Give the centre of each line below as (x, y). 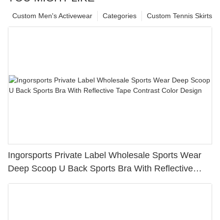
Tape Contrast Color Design (62, 182)
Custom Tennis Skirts (179, 16)
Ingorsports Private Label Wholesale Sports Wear (58, 155)
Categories (120, 16)
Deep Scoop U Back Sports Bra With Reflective (100, 169)
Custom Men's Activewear (52, 16)
